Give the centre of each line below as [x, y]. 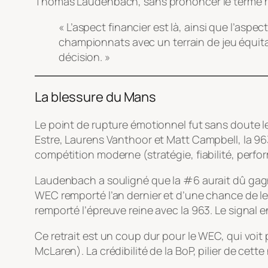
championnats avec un [116, 42]
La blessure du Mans [96, 97]
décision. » [84, 57]
